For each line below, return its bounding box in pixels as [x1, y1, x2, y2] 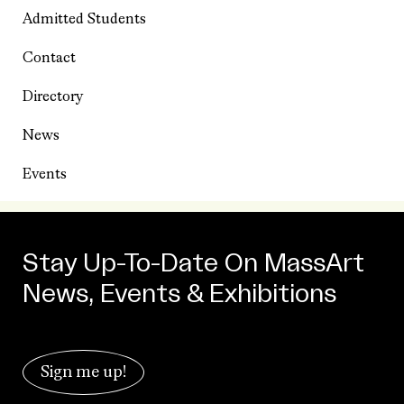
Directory [23, 89, 84, 105]
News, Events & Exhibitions [23, 280, 336, 307]
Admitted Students [23, 12, 146, 27]
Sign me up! [41, 363, 126, 381]
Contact [23, 50, 76, 66]
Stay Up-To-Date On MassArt [23, 250, 364, 276]
